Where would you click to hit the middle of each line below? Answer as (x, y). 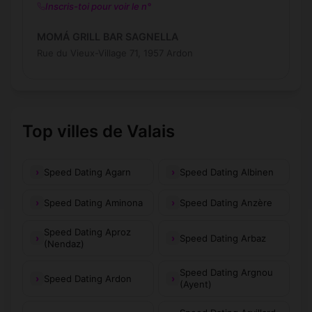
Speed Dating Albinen (227, 172)
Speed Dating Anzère (226, 202)
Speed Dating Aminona (93, 202)
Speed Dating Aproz (87, 232)
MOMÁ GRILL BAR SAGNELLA (108, 37)
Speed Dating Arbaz (223, 238)
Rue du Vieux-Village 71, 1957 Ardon (115, 53)
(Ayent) (196, 284)
